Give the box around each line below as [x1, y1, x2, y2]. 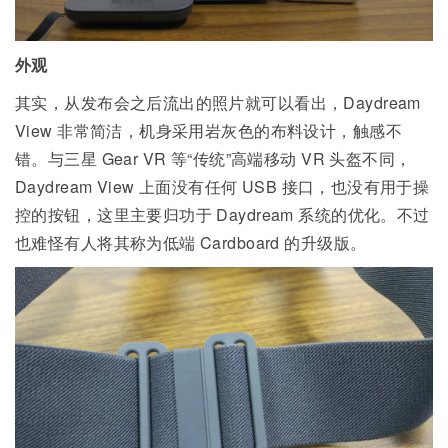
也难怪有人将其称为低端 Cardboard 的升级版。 [15, 231, 367, 255]
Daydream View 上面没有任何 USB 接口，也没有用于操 [15, 175, 430, 199]
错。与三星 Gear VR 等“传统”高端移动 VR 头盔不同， [15, 147, 412, 171]
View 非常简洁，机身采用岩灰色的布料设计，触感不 [15, 119, 402, 143]
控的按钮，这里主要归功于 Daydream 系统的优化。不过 [15, 203, 430, 227]
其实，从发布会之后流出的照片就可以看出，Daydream [15, 91, 421, 115]
